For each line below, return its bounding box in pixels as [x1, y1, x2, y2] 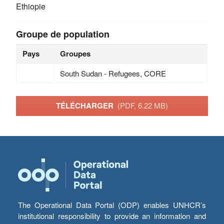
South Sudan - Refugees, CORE [59, 67, 166, 78]
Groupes [59, 47, 90, 59]
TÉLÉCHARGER [56, 100, 117, 111]
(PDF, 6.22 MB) [117, 100, 168, 111]
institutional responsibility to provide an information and [18, 210, 206, 221]
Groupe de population [16, 27, 110, 40]
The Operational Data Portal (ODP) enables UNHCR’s [18, 199, 206, 210]
